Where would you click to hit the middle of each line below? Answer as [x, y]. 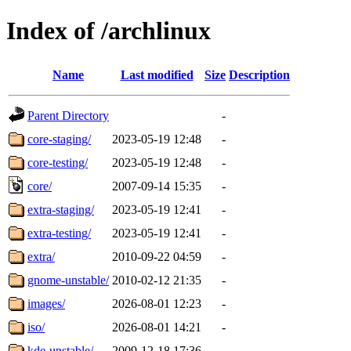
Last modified [157, 74]
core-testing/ [58, 162]
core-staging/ [59, 139]
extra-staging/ [61, 209]
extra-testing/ [59, 233]
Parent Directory [68, 115]
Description [259, 74]
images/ [46, 303]
